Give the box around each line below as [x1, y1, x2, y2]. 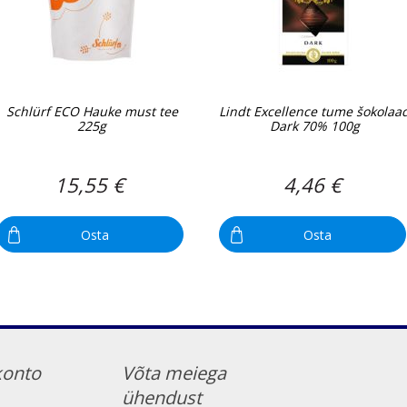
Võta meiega [122, 361, 226, 386]
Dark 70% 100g [269, 117, 360, 135]
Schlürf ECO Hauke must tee [5, 103, 178, 121]
